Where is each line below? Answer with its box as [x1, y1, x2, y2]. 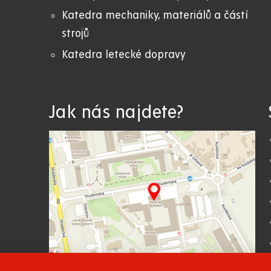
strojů [62, 28, 89, 40]
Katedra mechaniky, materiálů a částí [62, 10, 248, 22]
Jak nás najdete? [49, 102, 183, 122]
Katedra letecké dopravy [62, 48, 186, 60]
